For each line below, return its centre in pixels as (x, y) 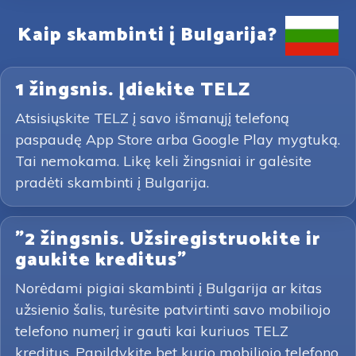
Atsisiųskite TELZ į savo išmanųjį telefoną (152, 118)
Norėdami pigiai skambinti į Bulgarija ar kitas (168, 288)
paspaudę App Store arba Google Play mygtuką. (178, 139)
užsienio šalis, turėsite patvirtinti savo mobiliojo (173, 310)
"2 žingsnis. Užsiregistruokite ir (168, 240)
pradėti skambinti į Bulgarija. (112, 182)
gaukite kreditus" (101, 260)
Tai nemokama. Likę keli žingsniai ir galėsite (163, 161)
